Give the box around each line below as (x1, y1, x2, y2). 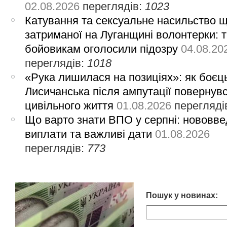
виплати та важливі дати (25, 127, 153, 140)
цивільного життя (25, 99, 114, 112)
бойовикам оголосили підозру (25, 42, 178, 55)
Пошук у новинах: (145, 191, 218, 200)
